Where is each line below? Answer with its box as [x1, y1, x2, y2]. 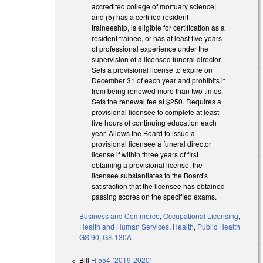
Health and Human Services [79, 221, 170, 231]
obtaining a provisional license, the [92, 159, 203, 170]
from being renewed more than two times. [92, 85, 224, 96]
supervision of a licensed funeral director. [92, 53, 222, 64]
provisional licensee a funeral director [92, 138, 212, 149]
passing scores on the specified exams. [92, 191, 219, 201]
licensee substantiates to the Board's [92, 170, 208, 180]
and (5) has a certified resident [92, 11, 189, 22]
